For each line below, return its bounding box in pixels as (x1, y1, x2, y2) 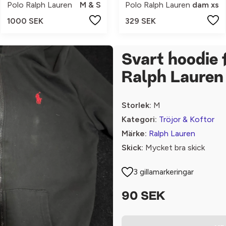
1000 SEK (7, 16, 43, 26)
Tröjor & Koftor (159, 115, 214, 124)
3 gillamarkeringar (133, 167, 194, 177)
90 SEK (122, 191, 165, 203)
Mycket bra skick (143, 143, 205, 152)
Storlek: (122, 100, 151, 110)
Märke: (122, 129, 147, 138)
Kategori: (122, 115, 157, 124)
